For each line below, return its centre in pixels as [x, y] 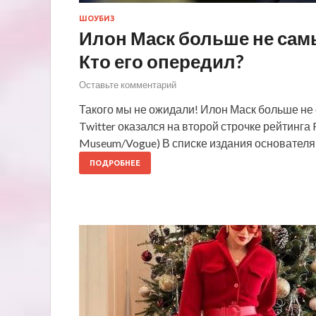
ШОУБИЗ [97, 18]
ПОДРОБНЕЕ [115, 163]
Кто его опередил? [162, 61]
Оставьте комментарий [128, 85]
